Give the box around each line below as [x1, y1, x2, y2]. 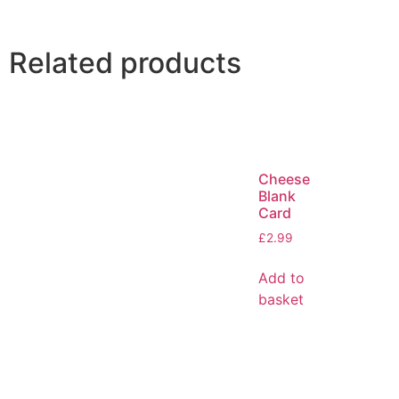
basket [258, 289, 304, 308]
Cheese [258, 169, 310, 188]
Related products [9, 45, 241, 80]
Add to [258, 268, 305, 287]
